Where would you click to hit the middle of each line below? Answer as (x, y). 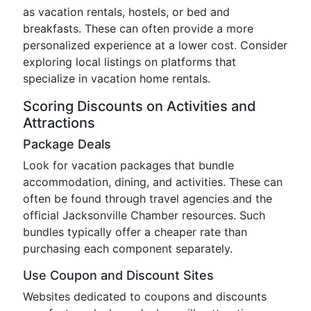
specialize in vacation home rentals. (117, 78)
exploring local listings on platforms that (129, 62)
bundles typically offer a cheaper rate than (135, 232)
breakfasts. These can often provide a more (138, 28)
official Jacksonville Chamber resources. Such (144, 215)
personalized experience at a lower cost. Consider (155, 45)
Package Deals (67, 144)
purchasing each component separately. (128, 249)
